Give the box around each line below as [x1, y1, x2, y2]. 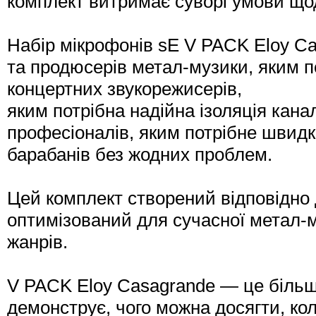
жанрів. [7, 231, 68, 253]
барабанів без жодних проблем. [7, 144, 272, 166]
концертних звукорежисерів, [7, 78, 242, 100]
